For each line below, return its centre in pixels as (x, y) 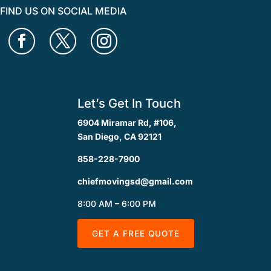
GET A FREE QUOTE (135, 234)
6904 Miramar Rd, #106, (127, 123)
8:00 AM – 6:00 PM (116, 204)
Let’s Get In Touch (129, 103)
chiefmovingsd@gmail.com (135, 181)
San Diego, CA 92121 (119, 137)
